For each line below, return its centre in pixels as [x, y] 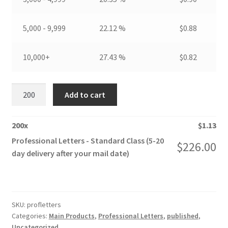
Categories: [30, 216]
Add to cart [85, 94]
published [182, 216]
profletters [44, 205]
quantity [26, 114]
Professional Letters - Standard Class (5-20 [88, 141]
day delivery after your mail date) [70, 153]
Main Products [72, 216]
